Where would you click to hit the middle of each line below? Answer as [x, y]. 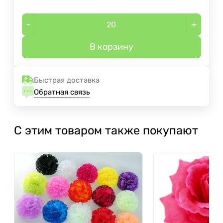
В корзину [111, 47]
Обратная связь [62, 92]
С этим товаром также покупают [106, 131]
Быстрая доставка [67, 80]
